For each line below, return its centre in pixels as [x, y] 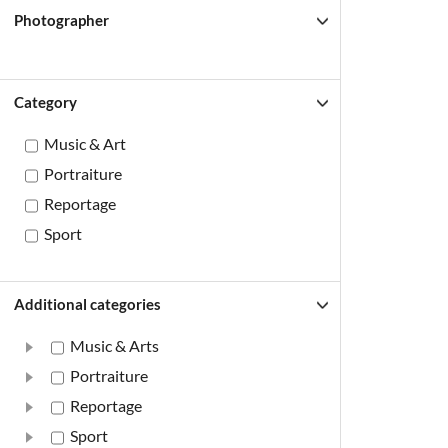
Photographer [61, 20]
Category [45, 102]
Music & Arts [114, 345]
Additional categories [87, 304]
